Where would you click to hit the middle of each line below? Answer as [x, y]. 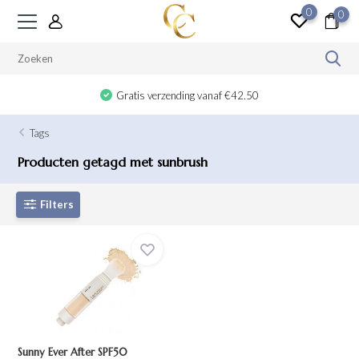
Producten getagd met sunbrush [113, 162]
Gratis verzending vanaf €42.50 [188, 95]
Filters [57, 204]
